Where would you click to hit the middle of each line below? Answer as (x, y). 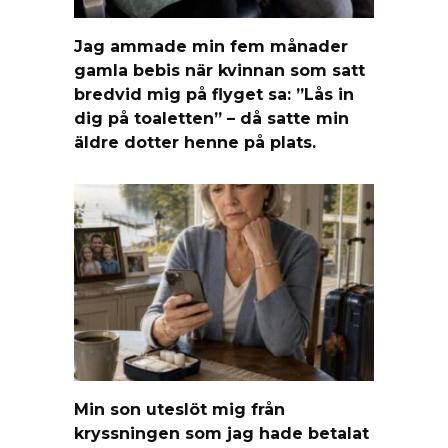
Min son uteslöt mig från (179, 409)
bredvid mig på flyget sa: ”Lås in (214, 94)
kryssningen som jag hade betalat (221, 433)
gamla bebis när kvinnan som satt (219, 70)
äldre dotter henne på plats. (195, 142)
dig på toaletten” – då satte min (211, 118)
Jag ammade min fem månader (211, 46)
